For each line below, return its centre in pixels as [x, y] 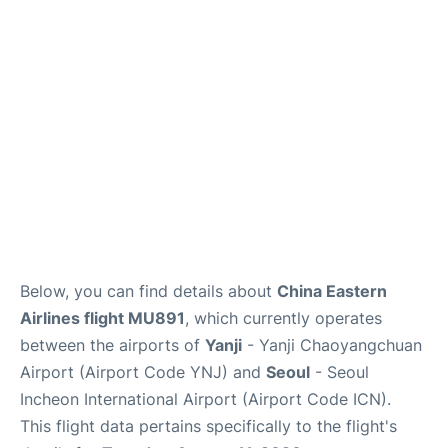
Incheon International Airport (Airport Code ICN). [205, 398]
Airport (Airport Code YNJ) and [143, 371]
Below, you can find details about [148, 290]
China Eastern [332, 290]
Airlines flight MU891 [102, 317]
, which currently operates [283, 317]
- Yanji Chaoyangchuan [332, 344]
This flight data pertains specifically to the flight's [208, 425]
